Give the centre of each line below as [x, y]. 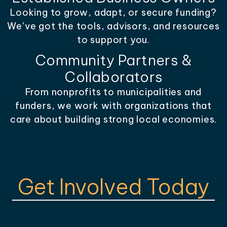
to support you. [113, 40]
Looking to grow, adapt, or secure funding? [113, 12]
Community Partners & [113, 60]
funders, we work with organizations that [113, 106]
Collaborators [113, 77]
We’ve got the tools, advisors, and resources [113, 26]
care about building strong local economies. [113, 119]
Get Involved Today [113, 187]
